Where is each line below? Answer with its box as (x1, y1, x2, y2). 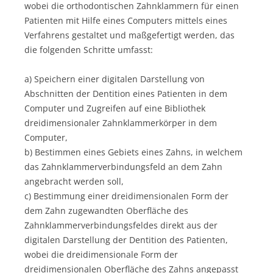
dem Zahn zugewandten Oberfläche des (24, 204, 188, 216)
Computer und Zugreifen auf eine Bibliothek (24, 102, 205, 114)
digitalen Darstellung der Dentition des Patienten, (24, 233, 228, 246)
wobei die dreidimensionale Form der (24, 248, 178, 260)
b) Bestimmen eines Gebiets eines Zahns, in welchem (24, 146, 243, 158)
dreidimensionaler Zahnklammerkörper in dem (24, 116, 217, 129)
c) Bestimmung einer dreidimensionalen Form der (24, 190, 229, 202)
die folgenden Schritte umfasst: (24, 43, 153, 55)
